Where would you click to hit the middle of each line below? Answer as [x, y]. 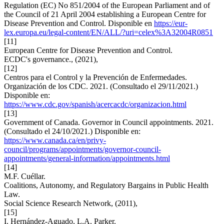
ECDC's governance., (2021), [51, 59]
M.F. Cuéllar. [25, 176]
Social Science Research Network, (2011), [71, 203]
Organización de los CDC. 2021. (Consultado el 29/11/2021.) [101, 86]
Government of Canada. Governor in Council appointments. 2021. [109, 122]
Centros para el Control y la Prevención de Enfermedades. [95, 77]
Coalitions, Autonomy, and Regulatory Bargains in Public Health [106, 185]
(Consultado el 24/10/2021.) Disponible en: [72, 131]
